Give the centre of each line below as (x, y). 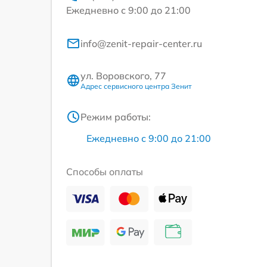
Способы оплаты (105, 172)
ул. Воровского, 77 (123, 76)
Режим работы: (116, 117)
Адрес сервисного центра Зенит (136, 86)
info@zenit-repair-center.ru (141, 44)
